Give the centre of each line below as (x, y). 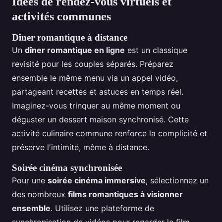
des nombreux (40, 194)
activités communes (61, 17)
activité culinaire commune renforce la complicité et (110, 134)
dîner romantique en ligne (75, 50)
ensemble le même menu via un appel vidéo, (95, 78)
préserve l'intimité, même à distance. (81, 147)
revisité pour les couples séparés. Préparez (93, 64)
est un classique (156, 50)
